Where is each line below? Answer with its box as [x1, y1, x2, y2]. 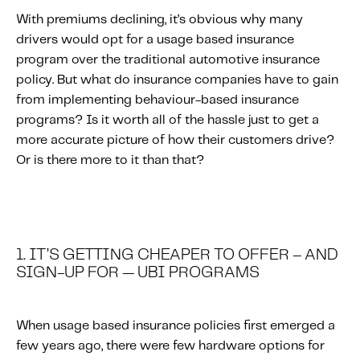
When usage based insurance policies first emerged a [16, 320, 335, 332]
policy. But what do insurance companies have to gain [16, 74, 338, 86]
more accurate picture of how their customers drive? [16, 134, 334, 146]
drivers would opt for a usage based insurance [16, 34, 294, 46]
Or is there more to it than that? [16, 154, 204, 166]
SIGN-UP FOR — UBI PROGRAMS [16, 265, 260, 280]
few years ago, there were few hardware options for [16, 340, 325, 352]
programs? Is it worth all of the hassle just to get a [16, 114, 319, 126]
